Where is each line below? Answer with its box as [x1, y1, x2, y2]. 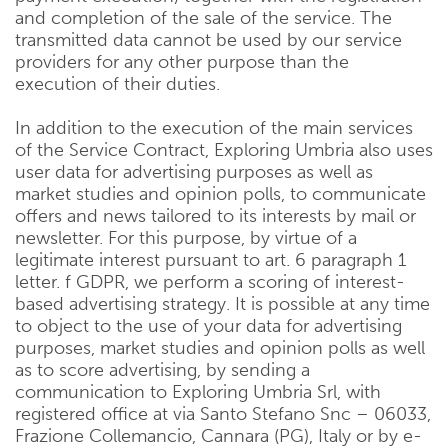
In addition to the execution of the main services [15, 117, 413, 139]
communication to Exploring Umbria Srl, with [15, 381, 381, 403]
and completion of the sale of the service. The [15, 7, 392, 29]
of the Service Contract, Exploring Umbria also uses [15, 139, 433, 161]
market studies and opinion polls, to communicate [15, 183, 426, 205]
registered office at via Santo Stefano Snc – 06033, [15, 403, 431, 425]
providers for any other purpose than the [15, 51, 349, 73]
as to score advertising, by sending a [15, 359, 310, 381]
